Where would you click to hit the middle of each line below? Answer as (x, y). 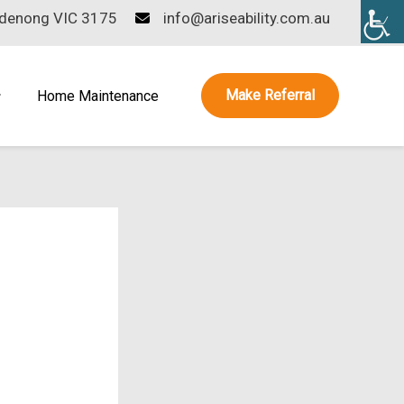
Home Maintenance (98, 96)
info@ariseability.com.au (247, 18)
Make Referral (270, 96)
